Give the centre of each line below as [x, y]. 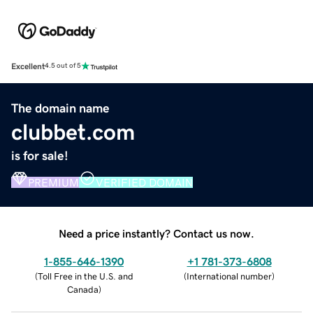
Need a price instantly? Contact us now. [156, 233]
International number [229, 276]
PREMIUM [53, 182]
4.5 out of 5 [63, 66]
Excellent [28, 66]
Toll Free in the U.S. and [85, 276]
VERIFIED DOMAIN [144, 182]
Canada [82, 289]
